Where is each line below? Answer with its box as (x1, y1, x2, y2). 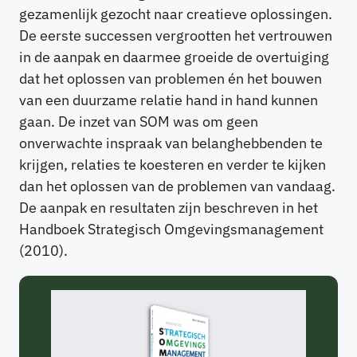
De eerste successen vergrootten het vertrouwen (19, 26, 332, 45)
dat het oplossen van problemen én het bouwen (19, 69, 322, 88)
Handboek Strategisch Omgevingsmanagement (19, 220, 324, 239)
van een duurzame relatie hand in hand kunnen (19, 91, 318, 110)
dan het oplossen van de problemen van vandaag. (19, 177, 335, 196)
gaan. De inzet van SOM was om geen (19, 112, 258, 131)
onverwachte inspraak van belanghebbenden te (19, 134, 323, 153)
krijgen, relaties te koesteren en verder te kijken (19, 155, 326, 175)
